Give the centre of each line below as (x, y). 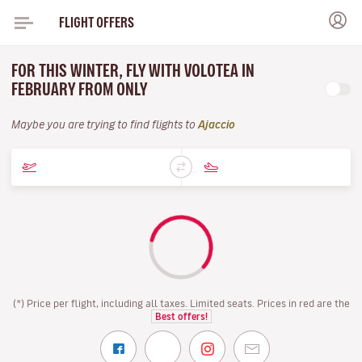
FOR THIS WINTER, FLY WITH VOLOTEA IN (133, 71)
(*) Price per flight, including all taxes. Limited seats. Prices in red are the (181, 303)
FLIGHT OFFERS (96, 22)
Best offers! (181, 316)
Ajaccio (217, 125)
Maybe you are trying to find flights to (105, 125)
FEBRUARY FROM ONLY (81, 89)
